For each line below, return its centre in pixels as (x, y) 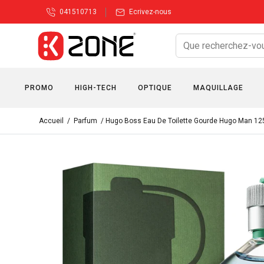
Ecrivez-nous (150, 12)
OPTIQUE (155, 88)
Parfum (85, 121)
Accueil (51, 121)
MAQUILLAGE (218, 88)
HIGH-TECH (96, 88)
